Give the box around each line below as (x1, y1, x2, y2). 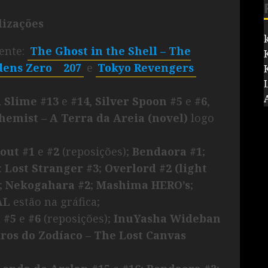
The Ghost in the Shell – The (29, 43, 191, 58)
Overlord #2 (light (105, 160, 207, 175)
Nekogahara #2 (5, 177, 90, 192)
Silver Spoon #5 (95, 93, 185, 108)
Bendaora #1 (132, 144, 202, 159)
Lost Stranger (5, 160, 83, 175)
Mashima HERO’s (96, 177, 190, 192)
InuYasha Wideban (114, 211, 221, 226)
